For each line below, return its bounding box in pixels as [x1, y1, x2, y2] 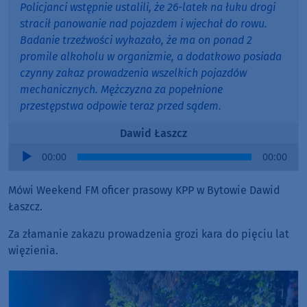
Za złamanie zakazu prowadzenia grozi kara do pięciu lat [8, 228, 289, 241]
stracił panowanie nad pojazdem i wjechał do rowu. [20, 17, 267, 31]
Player [8, 160, 40, 174]
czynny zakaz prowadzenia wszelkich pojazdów [20, 66, 247, 80]
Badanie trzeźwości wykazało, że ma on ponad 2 [20, 34, 252, 47]
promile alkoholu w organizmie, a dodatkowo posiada [20, 50, 282, 64]
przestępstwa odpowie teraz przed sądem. [20, 99, 224, 113]
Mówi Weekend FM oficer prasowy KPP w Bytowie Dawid [8, 184, 280, 197]
